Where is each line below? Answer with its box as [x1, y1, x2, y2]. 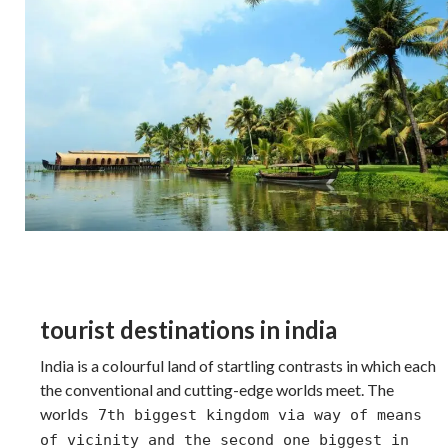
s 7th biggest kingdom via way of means [80, 405, 422, 424]
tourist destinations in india [40, 314, 337, 344]
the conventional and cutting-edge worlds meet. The [40, 379, 394, 399]
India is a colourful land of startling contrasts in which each [40, 355, 436, 375]
